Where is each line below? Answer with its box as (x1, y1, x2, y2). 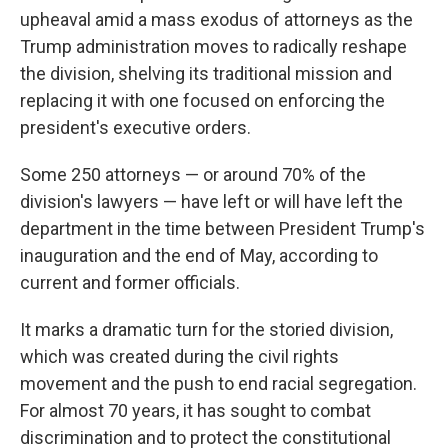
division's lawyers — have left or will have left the (20, 191, 403, 212)
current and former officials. (20, 272, 240, 293)
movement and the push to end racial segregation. (20, 373, 417, 394)
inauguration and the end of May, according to (20, 245, 378, 266)
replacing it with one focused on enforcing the (20, 90, 385, 111)
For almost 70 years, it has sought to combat (20, 400, 371, 421)
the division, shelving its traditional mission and (20, 63, 392, 84)
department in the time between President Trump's (20, 218, 425, 239)
